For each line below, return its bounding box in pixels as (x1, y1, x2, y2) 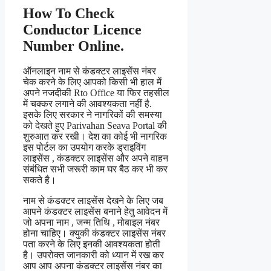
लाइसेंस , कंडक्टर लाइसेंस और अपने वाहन (23, 153, 168, 164)
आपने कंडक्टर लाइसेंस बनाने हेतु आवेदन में (23, 206, 168, 217)
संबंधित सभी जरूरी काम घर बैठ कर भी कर (23, 164, 168, 175)
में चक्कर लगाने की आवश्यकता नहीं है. (23, 99, 152, 109)
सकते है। (23, 175, 56, 186)
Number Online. (23, 38, 124, 54)
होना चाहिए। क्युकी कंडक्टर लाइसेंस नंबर (23, 228, 166, 239)
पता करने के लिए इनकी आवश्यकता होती (23, 239, 160, 250)
